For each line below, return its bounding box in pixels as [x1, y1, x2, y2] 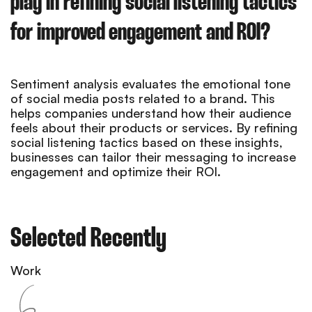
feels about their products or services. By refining [10, 119, 297, 135]
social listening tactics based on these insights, [10, 134, 283, 150]
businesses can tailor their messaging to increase [10, 148, 296, 164]
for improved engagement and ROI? [10, 21, 270, 45]
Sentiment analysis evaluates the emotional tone [10, 75, 290, 91]
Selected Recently [10, 226, 166, 252]
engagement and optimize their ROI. [10, 163, 221, 179]
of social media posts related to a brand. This [10, 90, 275, 106]
